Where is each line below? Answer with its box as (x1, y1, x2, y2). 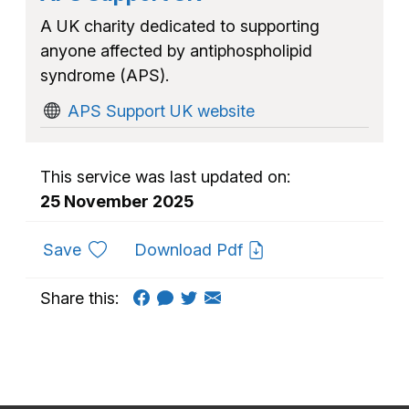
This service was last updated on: (40, 166, 290, 186)
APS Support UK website (68, 100, 255, 121)
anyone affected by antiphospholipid (40, 40, 312, 60)
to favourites (80, 238, 175, 258)
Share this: (40, 288, 119, 308)
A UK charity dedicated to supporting (40, 16, 320, 36)
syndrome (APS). (40, 65, 169, 85)
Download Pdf (133, 239, 247, 259)
